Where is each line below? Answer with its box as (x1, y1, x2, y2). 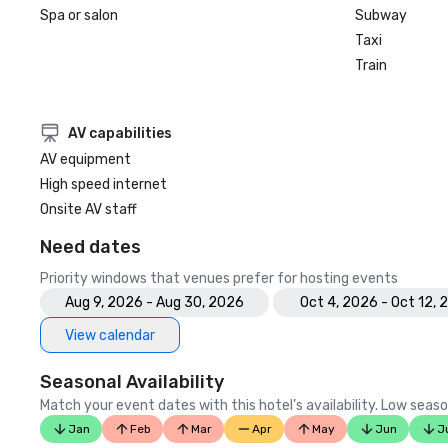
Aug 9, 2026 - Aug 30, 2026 (65, 294, 244, 311)
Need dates (40, 236, 141, 258)
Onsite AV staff (40, 201, 137, 218)
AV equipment (40, 151, 131, 168)
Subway (354, 7, 407, 24)
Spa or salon (40, 7, 118, 24)
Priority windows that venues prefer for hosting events (40, 270, 398, 287)
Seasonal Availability (40, 371, 224, 393)
